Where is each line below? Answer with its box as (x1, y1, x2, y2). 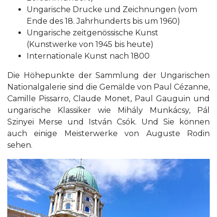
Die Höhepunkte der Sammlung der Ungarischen (7, 71, 210, 80)
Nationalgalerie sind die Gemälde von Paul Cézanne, (7, 82, 210, 92)
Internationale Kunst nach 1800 (27, 51, 150, 61)
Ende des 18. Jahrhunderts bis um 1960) (27, 16, 180, 26)
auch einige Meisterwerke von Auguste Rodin (7, 129, 210, 138)
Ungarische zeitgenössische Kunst (27, 28, 158, 37)
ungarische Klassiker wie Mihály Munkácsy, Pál (7, 106, 210, 115)
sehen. (7, 140, 32, 150)
